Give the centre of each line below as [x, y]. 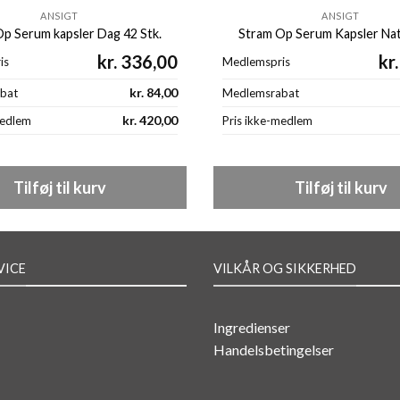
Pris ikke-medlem [267, 121]
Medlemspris [256, 62]
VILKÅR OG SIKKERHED [285, 268]
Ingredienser [252, 328]
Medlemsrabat [261, 93]
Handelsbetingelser [274, 350]
